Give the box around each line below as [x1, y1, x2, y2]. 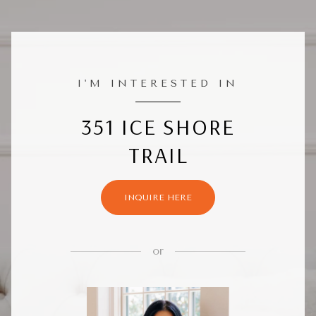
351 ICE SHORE [81, 112, 235, 140]
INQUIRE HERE [124, 193, 192, 202]
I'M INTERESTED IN [78, 78, 238, 90]
